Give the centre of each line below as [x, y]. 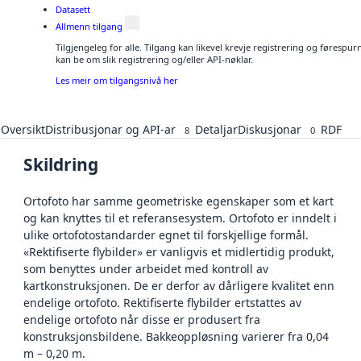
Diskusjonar [270, 129]
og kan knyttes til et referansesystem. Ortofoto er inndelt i [180, 218]
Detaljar [216, 129]
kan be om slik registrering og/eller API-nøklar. [154, 60]
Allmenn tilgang [89, 26]
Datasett [73, 10]
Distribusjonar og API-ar [110, 129]
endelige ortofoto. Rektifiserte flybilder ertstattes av [162, 302]
